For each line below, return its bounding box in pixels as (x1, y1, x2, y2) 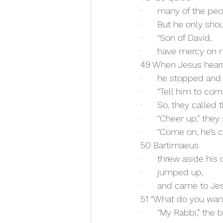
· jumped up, (140, 167, 203, 178)
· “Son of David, (140, 32, 212, 43)
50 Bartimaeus (140, 140, 199, 151)
